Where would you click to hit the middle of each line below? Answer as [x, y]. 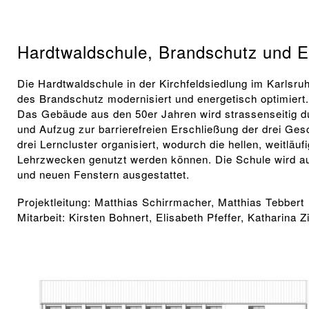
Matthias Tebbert [261, 201]
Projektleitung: [56, 201]
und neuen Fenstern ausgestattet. [104, 174]
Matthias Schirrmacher [153, 201]
